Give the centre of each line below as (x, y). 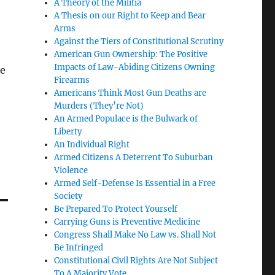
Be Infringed (79, 247)
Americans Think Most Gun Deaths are (130, 93)
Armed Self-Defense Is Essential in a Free (135, 183)
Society (68, 196)
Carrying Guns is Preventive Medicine (127, 222)
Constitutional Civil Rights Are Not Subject (136, 260)
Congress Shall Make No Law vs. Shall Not (135, 234)
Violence (71, 170)
